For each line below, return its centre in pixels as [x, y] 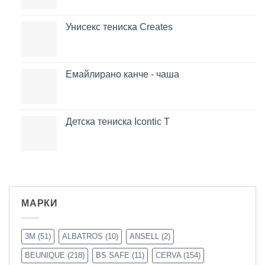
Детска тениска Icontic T [117, 121]
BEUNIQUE [45, 255]
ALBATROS [83, 236]
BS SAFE [113, 255]
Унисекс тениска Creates [119, 27]
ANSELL [144, 236]
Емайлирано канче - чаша [122, 74]
